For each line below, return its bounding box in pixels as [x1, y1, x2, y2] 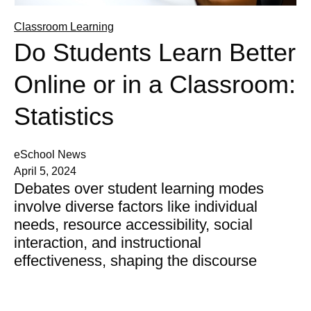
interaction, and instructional [14, 234, 201, 252]
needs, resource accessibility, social [14, 216, 253, 234]
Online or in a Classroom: [14, 70, 296, 99]
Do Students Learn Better [14, 38, 296, 67]
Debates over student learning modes [14, 180, 264, 198]
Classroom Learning [14, 21, 114, 33]
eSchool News [14, 149, 86, 161]
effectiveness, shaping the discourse [14, 252, 257, 270]
